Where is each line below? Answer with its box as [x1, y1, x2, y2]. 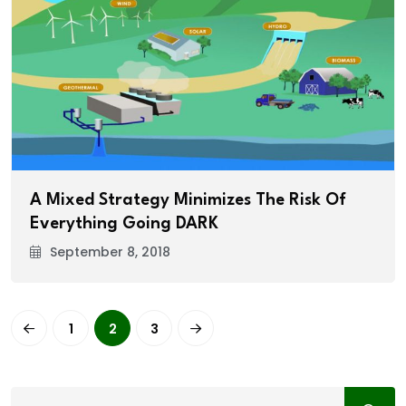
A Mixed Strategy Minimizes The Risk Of [30, 191, 346, 208]
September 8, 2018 [50, 242, 170, 261]
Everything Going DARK [30, 215, 218, 232]
